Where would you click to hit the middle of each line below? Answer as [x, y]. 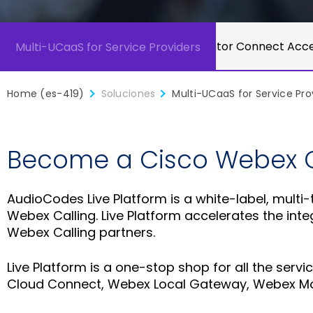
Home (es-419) [46, 93]
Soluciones [128, 93]
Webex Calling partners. [81, 233]
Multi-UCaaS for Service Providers [108, 47]
